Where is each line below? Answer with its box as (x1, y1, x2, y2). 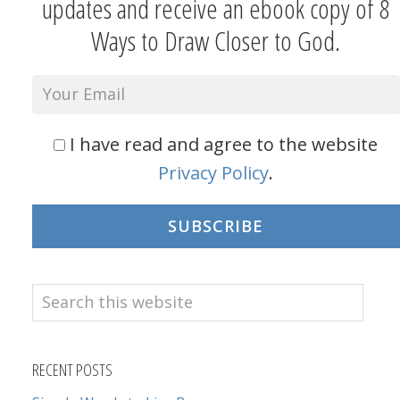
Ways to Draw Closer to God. (91, 21, 341, 59)
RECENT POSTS (31, 358, 112, 380)
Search (30, 284, 88, 309)
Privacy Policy (158, 160, 270, 185)
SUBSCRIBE (168, 214, 264, 237)
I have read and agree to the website (70, 131, 379, 156)
